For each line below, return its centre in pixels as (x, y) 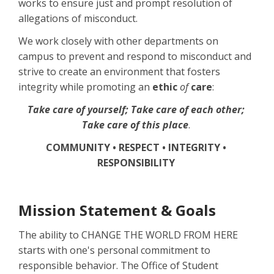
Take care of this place (135, 125)
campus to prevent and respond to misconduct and (135, 57)
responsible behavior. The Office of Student (118, 266)
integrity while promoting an (85, 87)
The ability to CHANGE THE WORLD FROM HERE (128, 235)
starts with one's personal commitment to (114, 250)
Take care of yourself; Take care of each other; (136, 110)
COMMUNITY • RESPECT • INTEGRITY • (136, 148)
